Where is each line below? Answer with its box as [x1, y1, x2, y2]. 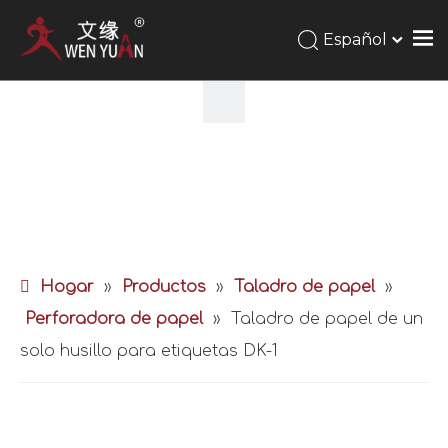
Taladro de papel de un [231, 310, 423, 328]
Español [323, 30, 387, 49]
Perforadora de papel [25, 310, 203, 328]
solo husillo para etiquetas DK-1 [20, 342, 278, 360]
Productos [122, 278, 206, 296]
